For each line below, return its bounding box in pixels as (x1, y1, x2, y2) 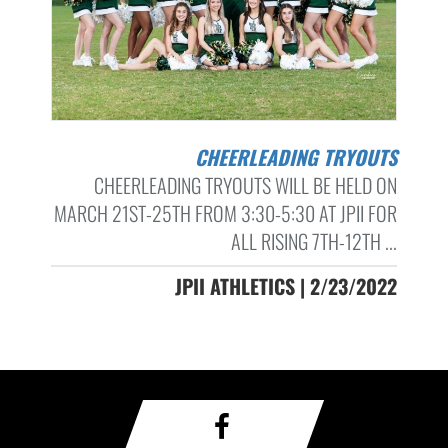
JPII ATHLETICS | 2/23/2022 (174, 271, 397, 302)
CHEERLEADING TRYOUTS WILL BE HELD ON (93, 170, 397, 201)
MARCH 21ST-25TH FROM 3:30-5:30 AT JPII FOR (53, 198, 397, 229)
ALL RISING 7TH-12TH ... (230, 226, 397, 257)
